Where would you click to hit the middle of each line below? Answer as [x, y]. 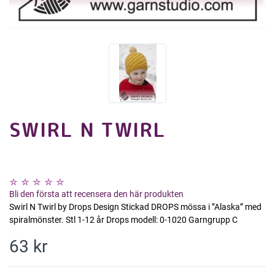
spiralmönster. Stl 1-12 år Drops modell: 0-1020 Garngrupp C [123, 220]
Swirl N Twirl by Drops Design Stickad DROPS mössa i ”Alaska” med [135, 207]
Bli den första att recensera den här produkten [96, 194]
